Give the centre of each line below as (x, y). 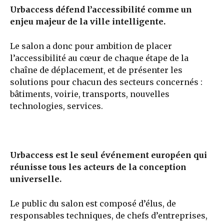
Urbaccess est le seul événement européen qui (108, 155)
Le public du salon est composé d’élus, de (93, 204)
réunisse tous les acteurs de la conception (98, 167)
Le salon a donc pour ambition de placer (91, 46)
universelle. (36, 179)
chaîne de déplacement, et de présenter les (96, 70)
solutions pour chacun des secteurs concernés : (106, 82)
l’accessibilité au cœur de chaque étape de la (99, 58)
